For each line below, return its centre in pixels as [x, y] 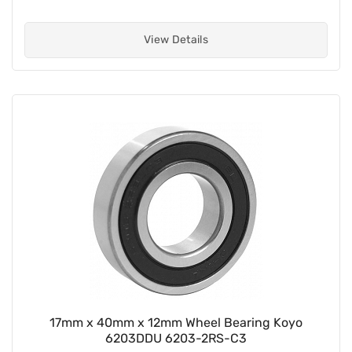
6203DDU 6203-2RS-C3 [176, 338]
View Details [176, 39]
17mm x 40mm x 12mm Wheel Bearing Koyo [176, 322]
